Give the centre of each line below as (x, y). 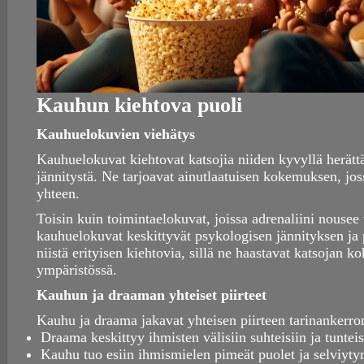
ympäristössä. (77, 270)
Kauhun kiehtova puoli (139, 105)
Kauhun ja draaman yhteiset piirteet (152, 295)
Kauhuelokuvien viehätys (116, 134)
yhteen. (58, 194)
